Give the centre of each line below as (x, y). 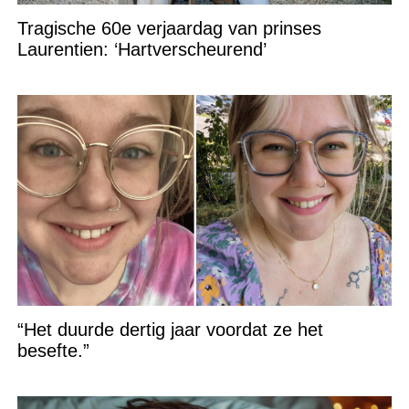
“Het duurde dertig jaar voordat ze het (170, 330)
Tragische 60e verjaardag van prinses (169, 29)
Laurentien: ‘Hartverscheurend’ (142, 50)
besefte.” (53, 351)
